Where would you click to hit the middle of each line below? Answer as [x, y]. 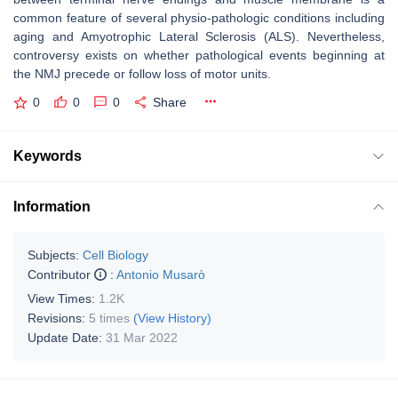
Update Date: [67, 337]
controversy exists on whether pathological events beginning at [199, 55]
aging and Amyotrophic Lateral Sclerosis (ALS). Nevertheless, [199, 36]
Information [52, 206]
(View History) [172, 318]
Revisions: [58, 318]
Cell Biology [115, 255]
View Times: [63, 298]
